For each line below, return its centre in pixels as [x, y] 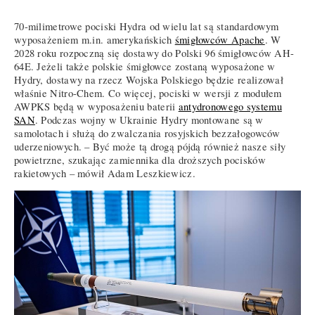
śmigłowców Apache [220, 40]
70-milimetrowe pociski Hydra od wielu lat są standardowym [147, 27]
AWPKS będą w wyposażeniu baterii [96, 107]
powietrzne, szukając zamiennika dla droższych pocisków [140, 160]
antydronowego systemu [230, 107]
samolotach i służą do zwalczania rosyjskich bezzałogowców [147, 134]
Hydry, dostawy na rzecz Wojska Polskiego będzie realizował [149, 80]
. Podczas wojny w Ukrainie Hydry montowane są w [149, 120]
